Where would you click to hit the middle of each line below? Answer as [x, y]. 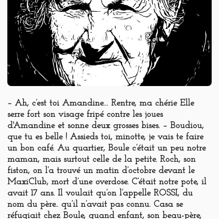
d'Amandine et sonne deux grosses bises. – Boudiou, [106, 126]
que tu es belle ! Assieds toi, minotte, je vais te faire [105, 137]
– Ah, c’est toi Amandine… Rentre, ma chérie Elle [101, 104]
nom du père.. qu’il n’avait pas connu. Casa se [95, 205]
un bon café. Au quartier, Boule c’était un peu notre [107, 149]
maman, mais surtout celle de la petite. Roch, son [101, 160]
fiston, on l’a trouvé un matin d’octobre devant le [101, 171]
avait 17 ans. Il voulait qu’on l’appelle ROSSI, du [100, 194]
